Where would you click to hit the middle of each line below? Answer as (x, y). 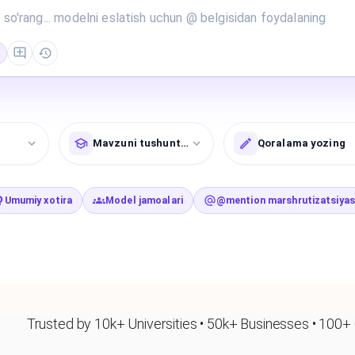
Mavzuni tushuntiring (149, 143)
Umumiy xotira (38, 200)
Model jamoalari (144, 200)
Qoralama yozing (302, 143)
